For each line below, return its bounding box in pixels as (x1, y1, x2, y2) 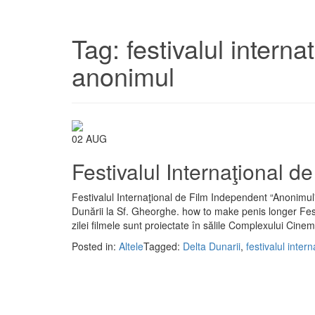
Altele (119, 239, 143, 254)
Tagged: (143, 239, 183, 254)
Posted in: (72, 239, 119, 254)
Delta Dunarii (183, 239, 240, 254)
